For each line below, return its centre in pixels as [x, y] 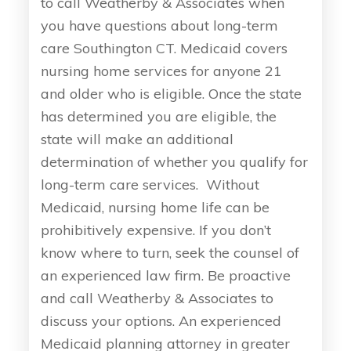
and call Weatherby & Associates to [157, 298]
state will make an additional [138, 139]
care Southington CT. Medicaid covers [165, 48]
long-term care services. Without [150, 184]
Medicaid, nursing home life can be [156, 207]
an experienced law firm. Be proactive [166, 275]
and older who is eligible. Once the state [172, 93]
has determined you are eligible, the [159, 116]
